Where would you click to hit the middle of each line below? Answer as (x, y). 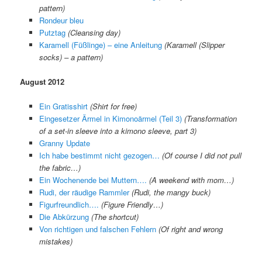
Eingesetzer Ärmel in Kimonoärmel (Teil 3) (110, 119)
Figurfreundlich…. (69, 205)
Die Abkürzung (64, 217)
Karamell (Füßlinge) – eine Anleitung (100, 45)
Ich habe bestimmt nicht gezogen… (99, 156)
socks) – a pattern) (71, 57)
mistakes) (56, 242)
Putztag (52, 33)
